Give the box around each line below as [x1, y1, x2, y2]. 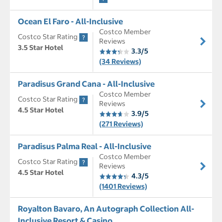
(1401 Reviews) [99, 182, 147, 191]
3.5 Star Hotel [18, 43, 63, 53]
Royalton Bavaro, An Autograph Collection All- [18, 204, 194, 214]
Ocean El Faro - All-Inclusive [18, 16, 123, 27]
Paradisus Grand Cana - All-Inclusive [18, 79, 155, 89]
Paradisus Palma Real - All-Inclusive [18, 141, 151, 152]
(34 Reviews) [99, 57, 141, 66]
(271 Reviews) [99, 119, 143, 129]
